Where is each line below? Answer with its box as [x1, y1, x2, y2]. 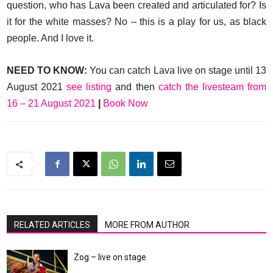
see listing [66, 81, 112, 92]
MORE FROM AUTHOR [105, 219, 190, 230]
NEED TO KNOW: [7, 65, 88, 76]
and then [112, 81, 158, 92]
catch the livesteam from [158, 81, 267, 92]
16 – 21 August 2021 [7, 97, 98, 108]
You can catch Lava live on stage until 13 [87, 65, 267, 76]
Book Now [103, 97, 148, 108]
